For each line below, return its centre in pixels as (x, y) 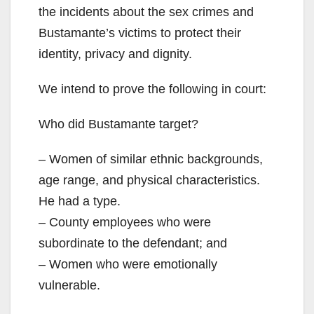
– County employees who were (125, 222)
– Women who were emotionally (128, 264)
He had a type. (80, 201)
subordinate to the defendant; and (133, 243)
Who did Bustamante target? (118, 124)
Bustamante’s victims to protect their (140, 33)
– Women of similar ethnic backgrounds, (151, 159)
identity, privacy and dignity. (115, 54)
